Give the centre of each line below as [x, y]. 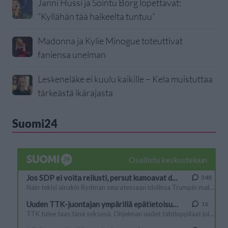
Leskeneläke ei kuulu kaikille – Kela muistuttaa [125, 79]
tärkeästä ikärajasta [75, 93]
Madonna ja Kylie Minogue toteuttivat [110, 41]
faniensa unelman [72, 55]
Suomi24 [35, 124]
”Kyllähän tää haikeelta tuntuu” [96, 17]
